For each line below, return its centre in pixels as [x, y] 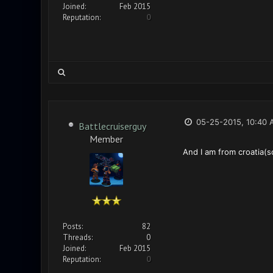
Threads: [77, 237]
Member [106, 138]
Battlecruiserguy [112, 126]
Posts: [73, 226]
